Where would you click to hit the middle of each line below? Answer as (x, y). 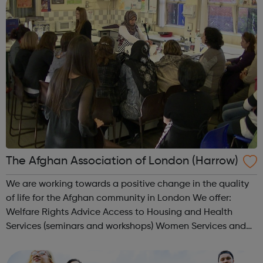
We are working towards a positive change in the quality (127, 184)
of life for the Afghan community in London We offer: (99, 198)
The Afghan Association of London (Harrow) (215, 161)
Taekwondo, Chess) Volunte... (111, 254)
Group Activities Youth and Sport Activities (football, (42, 240)
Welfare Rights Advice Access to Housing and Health (54, 212)
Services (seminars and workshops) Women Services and (81, 226)
